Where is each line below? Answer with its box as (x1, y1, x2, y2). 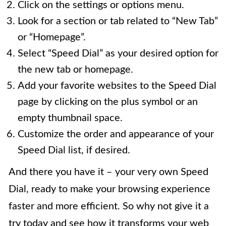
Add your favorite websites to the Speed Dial (18, 81, 216, 91)
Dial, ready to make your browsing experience (9, 184, 210, 195)
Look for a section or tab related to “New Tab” (18, 16, 218, 27)
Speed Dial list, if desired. (18, 145, 130, 156)
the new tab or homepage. (18, 65, 133, 75)
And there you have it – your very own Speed (9, 167, 208, 178)
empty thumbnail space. (18, 113, 123, 124)
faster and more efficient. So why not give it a (9, 201, 209, 212)
